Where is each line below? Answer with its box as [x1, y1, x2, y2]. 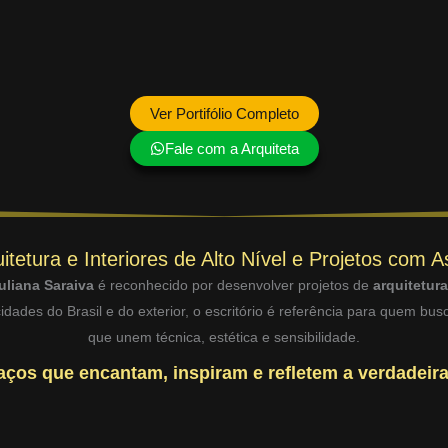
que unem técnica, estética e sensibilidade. [88, 329, 360, 346]
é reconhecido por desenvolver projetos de [93, 277, 373, 294]
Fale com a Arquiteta [164, 140, 299, 158]
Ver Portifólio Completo [149, 105, 299, 123]
